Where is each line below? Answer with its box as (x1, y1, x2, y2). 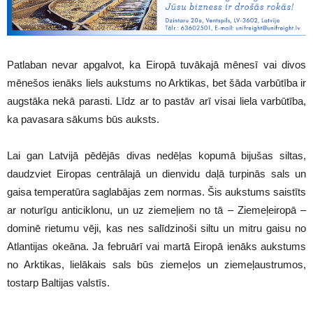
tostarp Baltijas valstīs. (7, 276, 110, 289)
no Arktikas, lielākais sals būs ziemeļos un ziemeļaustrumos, (7, 258, 306, 270)
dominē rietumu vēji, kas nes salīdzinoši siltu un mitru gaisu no (7, 221, 306, 234)
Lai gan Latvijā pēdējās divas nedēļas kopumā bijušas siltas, (7, 149, 306, 161)
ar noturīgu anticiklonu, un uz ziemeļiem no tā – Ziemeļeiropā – (7, 203, 306, 216)
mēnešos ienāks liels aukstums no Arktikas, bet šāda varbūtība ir (7, 76, 306, 89)
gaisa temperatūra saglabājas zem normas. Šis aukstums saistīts (7, 185, 306, 198)
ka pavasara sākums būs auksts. (7, 112, 159, 125)
